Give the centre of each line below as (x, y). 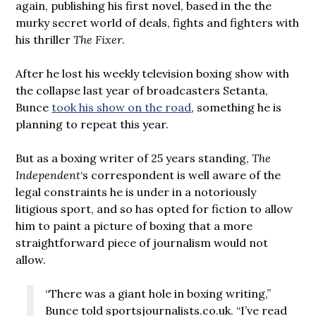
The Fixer (98, 39)
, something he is (237, 107)
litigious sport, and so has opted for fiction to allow (154, 208)
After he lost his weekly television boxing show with (153, 73)
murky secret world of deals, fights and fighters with (158, 22)
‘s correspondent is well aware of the (181, 175)
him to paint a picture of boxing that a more (134, 225)
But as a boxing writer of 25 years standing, (134, 158)
